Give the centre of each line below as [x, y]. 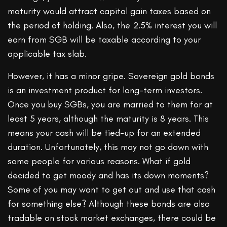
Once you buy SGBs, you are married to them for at [110, 105]
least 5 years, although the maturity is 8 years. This [108, 119]
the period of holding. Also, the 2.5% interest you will [112, 26]
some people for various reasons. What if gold [99, 161]
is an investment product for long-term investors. [105, 90]
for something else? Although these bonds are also [109, 204]
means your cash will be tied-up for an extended [104, 133]
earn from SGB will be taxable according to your [104, 40]
